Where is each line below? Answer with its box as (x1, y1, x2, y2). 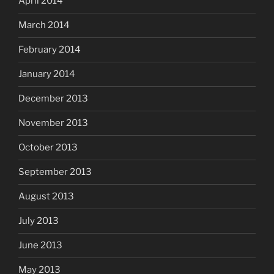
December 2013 (18, 93, 88, 105)
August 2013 (18, 191, 74, 202)
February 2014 (18, 44, 81, 56)
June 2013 (18, 240, 62, 251)
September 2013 (18, 166, 92, 178)
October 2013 (18, 142, 78, 154)
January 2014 (18, 68, 75, 80)
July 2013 (18, 215, 59, 227)
